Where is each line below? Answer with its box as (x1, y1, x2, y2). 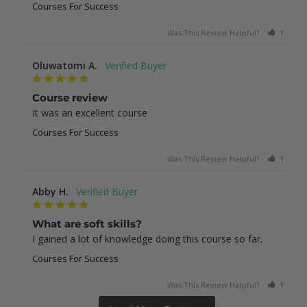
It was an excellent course (32, 106, 147, 119)
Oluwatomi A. (32, 58, 97, 72)
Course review (32, 90, 108, 104)
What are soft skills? (32, 217, 142, 230)
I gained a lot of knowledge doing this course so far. (32, 232, 262, 245)
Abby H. (32, 184, 69, 198)
